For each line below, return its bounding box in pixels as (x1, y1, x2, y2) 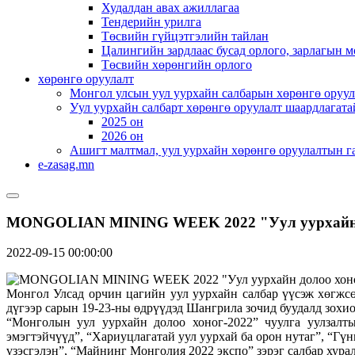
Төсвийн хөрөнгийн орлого (101, 58, 252, 71)
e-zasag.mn (38, 158, 94, 171)
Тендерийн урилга (101, 15, 201, 29)
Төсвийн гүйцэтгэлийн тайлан (101, 29, 269, 43)
